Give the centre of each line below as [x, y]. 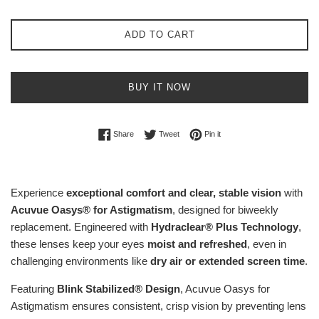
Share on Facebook [167, 133]
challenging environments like [80, 261]
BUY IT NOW [159, 87]
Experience [38, 192]
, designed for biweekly [225, 209]
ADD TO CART [159, 34]
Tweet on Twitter [207, 133]
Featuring [34, 288]
